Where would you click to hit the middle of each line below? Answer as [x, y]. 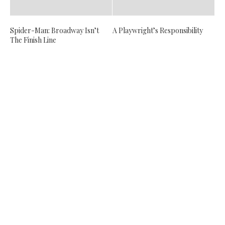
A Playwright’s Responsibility [158, 30]
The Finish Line [33, 40]
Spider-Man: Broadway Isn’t [54, 30]
